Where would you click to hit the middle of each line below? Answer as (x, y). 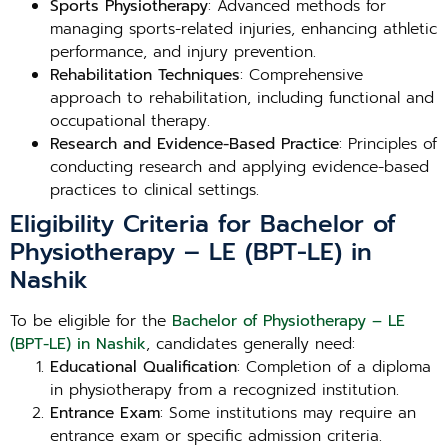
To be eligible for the (91, 321)
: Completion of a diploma (334, 367)
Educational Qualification (143, 367)
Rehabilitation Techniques (145, 75)
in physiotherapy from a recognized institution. (224, 390)
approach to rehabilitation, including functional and (242, 98)
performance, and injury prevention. (183, 52)
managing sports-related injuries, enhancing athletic (243, 29)
